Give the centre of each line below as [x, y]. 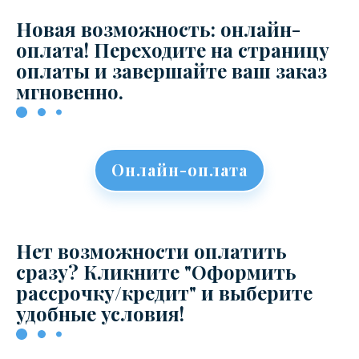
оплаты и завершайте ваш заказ [171, 71]
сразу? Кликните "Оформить [156, 272]
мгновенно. [70, 91]
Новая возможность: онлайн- [158, 29]
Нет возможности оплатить [151, 251]
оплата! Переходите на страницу [173, 50]
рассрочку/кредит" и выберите [164, 292]
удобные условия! [100, 313]
